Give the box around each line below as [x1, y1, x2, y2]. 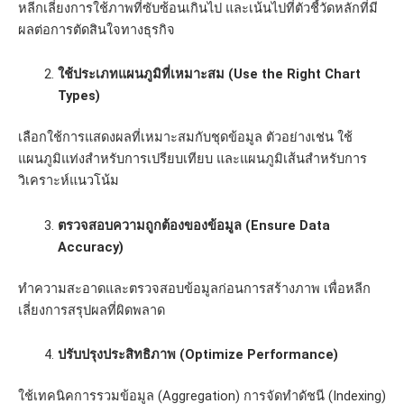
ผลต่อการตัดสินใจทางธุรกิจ [18, 21, 175, 38]
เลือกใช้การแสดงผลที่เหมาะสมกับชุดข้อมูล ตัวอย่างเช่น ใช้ [18, 129, 353, 146]
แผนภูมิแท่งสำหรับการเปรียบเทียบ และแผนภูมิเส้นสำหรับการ [18, 151, 367, 168]
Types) [57, 87, 100, 105]
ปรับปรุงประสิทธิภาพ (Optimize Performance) [57, 346, 338, 363]
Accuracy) [57, 238, 124, 255]
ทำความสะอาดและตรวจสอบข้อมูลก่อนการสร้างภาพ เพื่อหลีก [18, 280, 371, 297]
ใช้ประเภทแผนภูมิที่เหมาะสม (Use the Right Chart [57, 66, 361, 83]
